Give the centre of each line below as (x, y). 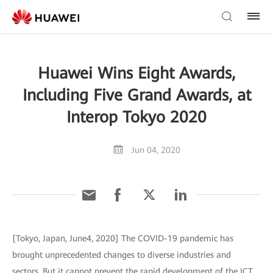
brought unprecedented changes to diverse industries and (122, 255)
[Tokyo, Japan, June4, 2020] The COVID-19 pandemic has (123, 238)
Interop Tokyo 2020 (136, 117)
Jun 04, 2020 (156, 150)
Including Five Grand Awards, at (136, 95)
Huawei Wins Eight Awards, (136, 73)
